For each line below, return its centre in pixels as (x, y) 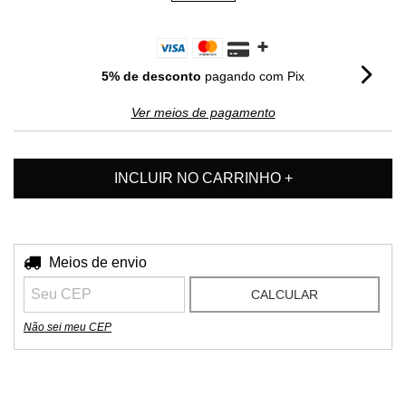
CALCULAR (285, 295)
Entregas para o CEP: (86, 262)
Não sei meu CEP (68, 327)
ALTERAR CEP (338, 262)
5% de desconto (151, 76)
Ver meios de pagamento (203, 112)
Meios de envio (98, 262)
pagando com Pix (253, 76)
